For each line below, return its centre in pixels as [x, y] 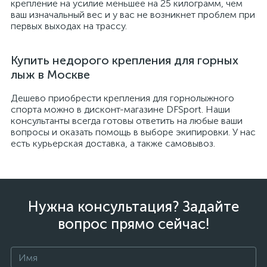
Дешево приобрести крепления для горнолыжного [122, 98]
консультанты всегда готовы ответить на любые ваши [127, 121]
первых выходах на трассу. [69, 26]
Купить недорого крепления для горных [125, 60]
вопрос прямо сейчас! [133, 224]
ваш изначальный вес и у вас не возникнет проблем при [133, 15]
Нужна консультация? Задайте [133, 207]
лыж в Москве [50, 74]
